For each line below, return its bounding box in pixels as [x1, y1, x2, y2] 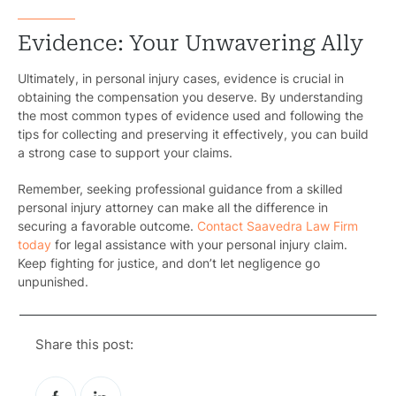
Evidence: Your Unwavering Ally [18, 31, 363, 57]
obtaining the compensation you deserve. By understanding [18, 89, 363, 105]
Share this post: [35, 336, 133, 354]
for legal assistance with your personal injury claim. [51, 237, 347, 253]
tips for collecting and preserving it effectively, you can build [18, 126, 369, 142]
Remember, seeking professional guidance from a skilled [18, 181, 343, 197]
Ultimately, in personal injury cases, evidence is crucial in [18, 71, 344, 87]
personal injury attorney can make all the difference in [18, 200, 328, 216]
